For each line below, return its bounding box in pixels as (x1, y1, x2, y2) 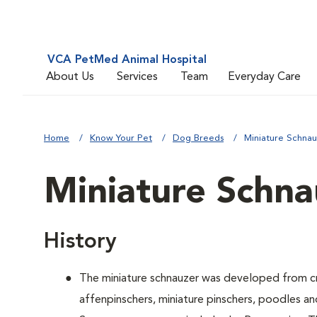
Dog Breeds (173, 134, 224, 143)
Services (117, 71, 158, 83)
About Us (46, 71, 94, 83)
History (44, 231, 117, 253)
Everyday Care (228, 71, 301, 83)
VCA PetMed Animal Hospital (47, 54, 207, 66)
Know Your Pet (90, 134, 152, 143)
